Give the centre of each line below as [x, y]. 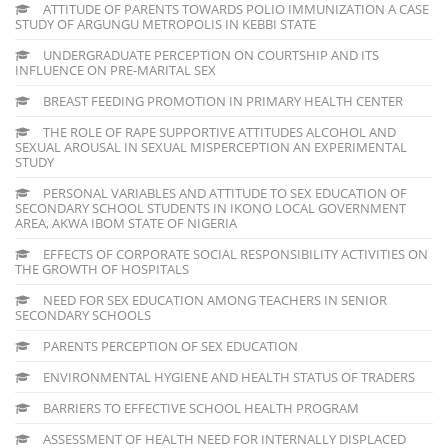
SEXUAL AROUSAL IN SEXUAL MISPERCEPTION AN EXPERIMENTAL [211, 146]
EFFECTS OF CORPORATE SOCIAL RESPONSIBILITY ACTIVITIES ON [234, 253]
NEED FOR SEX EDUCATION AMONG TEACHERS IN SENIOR [213, 299]
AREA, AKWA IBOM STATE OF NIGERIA [126, 222]
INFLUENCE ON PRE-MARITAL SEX [115, 69]
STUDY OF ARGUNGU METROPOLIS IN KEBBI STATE [165, 23]
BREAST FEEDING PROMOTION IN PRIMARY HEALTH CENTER [221, 100]
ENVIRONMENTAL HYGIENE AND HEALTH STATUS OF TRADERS [227, 376]
